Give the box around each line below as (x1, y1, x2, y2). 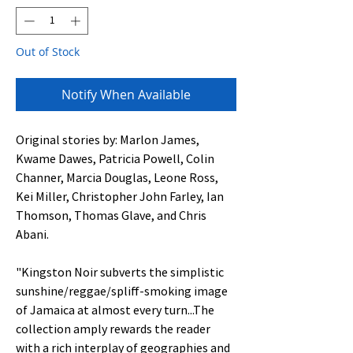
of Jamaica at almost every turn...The (16, 302, 214, 318)
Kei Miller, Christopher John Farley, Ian (16, 188, 224, 205)
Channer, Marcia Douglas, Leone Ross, (16, 169, 218, 186)
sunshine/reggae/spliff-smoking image (16, 283, 228, 299)
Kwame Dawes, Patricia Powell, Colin (16, 150, 214, 167)
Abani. (16, 226, 49, 243)
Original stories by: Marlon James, (16, 132, 199, 148)
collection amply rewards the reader (16, 321, 210, 337)
